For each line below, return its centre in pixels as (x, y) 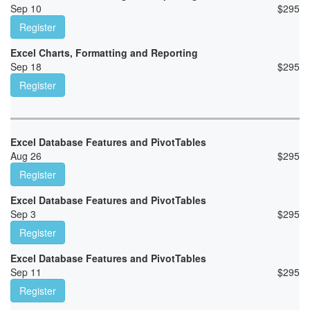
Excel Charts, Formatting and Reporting (104, 53)
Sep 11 (26, 272)
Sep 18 (26, 67)
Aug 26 (26, 156)
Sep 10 (26, 9)
